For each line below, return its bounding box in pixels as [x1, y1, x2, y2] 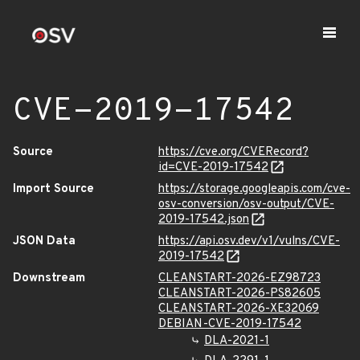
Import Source [13, 182, 94, 197]
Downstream [13, 271, 85, 286]
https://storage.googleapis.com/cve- [158, 182, 350, 197]
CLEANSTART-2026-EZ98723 [158, 271, 321, 286]
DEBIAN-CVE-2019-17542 [158, 317, 301, 332]
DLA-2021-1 [204, 333, 269, 349]
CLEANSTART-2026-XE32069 [158, 301, 319, 317]
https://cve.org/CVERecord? [158, 145, 309, 160]
